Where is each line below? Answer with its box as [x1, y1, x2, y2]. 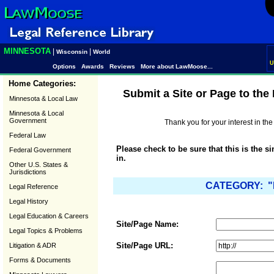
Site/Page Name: [116, 220, 179, 229]
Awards [81, 63, 104, 70]
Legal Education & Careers [9, 212, 89, 220]
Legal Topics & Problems [9, 227, 83, 234]
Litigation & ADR [9, 242, 56, 249]
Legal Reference [9, 183, 58, 190]
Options [52, 63, 78, 70]
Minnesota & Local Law [9, 95, 78, 102]
